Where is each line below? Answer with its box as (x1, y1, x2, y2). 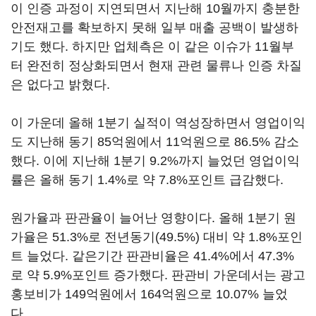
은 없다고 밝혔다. (11, 78, 110, 92)
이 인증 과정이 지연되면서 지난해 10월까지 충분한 (11, 1, 300, 16)
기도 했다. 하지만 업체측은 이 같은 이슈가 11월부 (11, 39, 294, 54)
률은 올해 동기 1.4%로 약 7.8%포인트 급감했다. (11, 173, 287, 188)
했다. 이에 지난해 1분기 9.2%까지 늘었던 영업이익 (11, 154, 300, 169)
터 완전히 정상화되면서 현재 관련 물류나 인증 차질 (11, 59, 302, 73)
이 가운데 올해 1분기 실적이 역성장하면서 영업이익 (11, 116, 305, 130)
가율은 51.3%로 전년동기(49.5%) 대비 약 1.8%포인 (11, 230, 303, 245)
